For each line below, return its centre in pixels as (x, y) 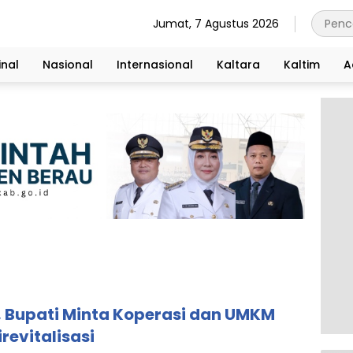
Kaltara (238, 64)
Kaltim (302, 64)
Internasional (155, 64)
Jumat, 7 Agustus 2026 (216, 23)
